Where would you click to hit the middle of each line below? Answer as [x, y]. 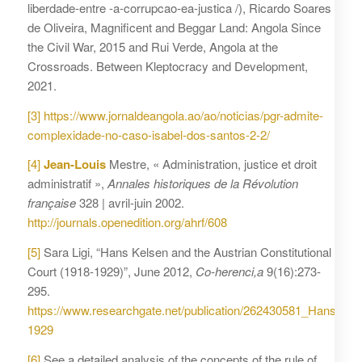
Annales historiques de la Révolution [202, 183]
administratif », [67, 183]
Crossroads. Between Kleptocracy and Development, [167, 65]
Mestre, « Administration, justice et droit [213, 164]
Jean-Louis [76, 164]
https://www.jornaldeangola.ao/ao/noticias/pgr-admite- [183, 115]
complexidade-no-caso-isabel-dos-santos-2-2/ [148, 134]
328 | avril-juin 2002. [130, 203]
